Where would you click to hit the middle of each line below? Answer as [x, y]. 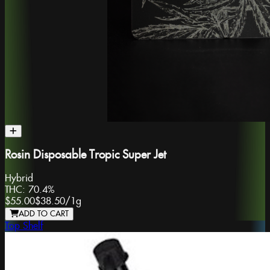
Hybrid [19, 178]
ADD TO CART [44, 214]
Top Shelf [24, 226]
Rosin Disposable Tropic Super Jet [86, 155]
